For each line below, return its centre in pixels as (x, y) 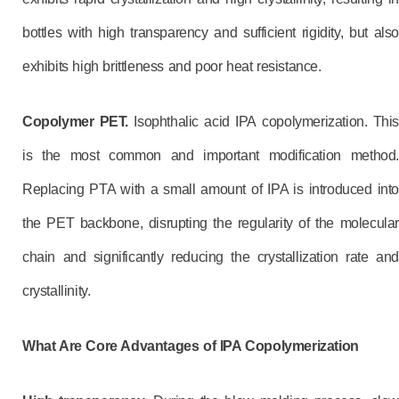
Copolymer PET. (76, 122)
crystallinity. (57, 291)
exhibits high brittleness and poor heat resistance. (172, 66)
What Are (54, 346)
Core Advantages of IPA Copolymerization (222, 346)
